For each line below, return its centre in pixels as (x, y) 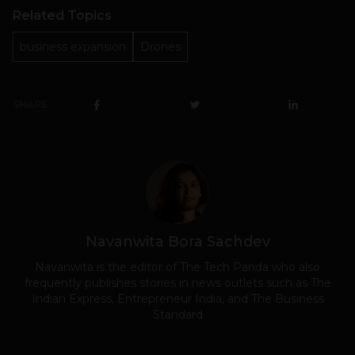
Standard (177, 315)
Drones (160, 47)
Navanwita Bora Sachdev (177, 242)
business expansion (73, 47)
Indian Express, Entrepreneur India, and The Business (177, 299)
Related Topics (62, 16)
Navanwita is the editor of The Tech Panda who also (177, 267)
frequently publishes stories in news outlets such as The (177, 283)
